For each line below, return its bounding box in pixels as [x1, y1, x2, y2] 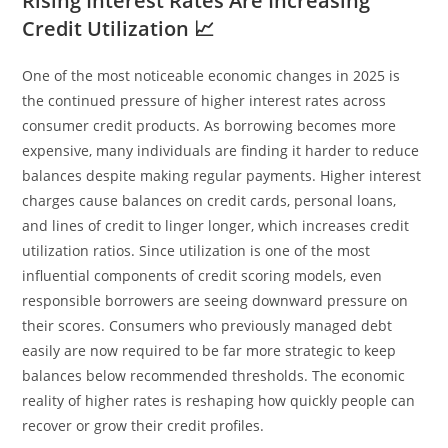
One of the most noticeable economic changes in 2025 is [22, 65, 401, 85]
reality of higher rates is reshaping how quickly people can [22, 390, 416, 410]
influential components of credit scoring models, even [22, 265, 383, 285]
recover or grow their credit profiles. [22, 415, 265, 435]
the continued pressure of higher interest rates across [22, 90, 387, 110]
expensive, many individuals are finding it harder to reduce [22, 140, 420, 160]
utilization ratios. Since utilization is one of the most [22, 240, 371, 260]
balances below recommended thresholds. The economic [22, 365, 406, 385]
